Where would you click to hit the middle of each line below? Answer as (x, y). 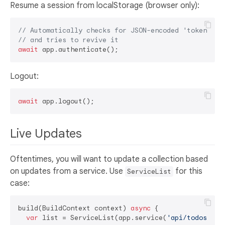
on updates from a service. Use (68, 172)
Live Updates (47, 134)
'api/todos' (189, 218)
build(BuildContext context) (74, 208)
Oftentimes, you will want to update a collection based (109, 159)
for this (188, 172)
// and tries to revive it (68, 40)
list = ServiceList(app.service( (102, 218)
